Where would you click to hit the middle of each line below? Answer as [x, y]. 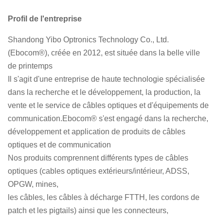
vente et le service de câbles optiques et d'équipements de [108, 105]
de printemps [30, 66]
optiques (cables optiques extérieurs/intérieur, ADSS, [99, 171]
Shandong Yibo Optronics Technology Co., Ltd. [88, 40]
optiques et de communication [59, 145]
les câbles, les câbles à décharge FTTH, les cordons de [104, 197]
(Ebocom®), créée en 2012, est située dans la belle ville [104, 53]
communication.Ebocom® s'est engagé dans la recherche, [108, 118]
